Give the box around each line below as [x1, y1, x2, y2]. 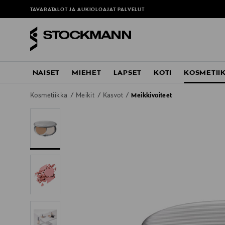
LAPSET [113, 69, 142, 77]
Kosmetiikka [30, 92, 69, 100]
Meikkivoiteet [131, 92, 172, 100]
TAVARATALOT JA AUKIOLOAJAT [30, 7, 118, 13]
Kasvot [102, 92, 125, 100]
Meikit [75, 92, 96, 100]
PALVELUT [117, 7, 145, 13]
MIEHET [72, 69, 101, 77]
